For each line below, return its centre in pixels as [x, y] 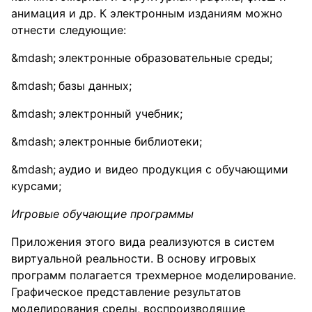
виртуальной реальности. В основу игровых [134, 258]
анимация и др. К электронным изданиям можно [147, 13]
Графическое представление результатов [126, 292]
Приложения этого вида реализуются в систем [143, 242]
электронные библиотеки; [130, 141]
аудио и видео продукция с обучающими [173, 169]
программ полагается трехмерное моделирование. [154, 275]
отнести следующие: [69, 30]
